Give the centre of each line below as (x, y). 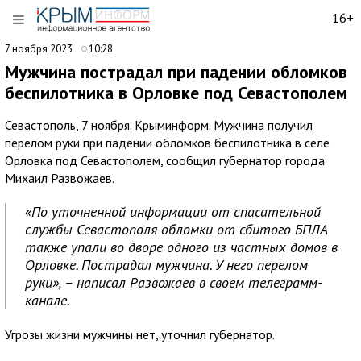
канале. (48, 300)
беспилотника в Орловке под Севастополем (176, 93)
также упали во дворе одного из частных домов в (181, 247)
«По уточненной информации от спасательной (173, 212)
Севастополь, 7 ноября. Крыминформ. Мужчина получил (159, 125)
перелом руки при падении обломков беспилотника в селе (167, 143)
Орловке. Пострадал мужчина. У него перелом (166, 265)
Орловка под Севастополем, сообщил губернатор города (165, 160)
